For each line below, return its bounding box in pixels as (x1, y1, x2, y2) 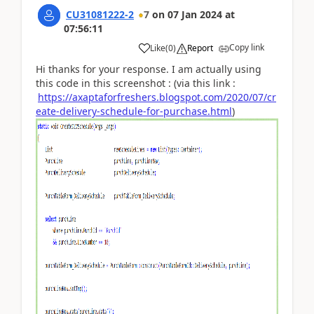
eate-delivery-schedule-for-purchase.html (36, 104, 232, 118)
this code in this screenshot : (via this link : (36, 76, 235, 90)
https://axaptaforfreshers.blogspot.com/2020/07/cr (38, 90, 276, 104)
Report (187, 41, 213, 54)
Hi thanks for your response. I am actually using (36, 62, 261, 76)
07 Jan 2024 (168, 7, 222, 21)
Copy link (229, 41, 264, 53)
